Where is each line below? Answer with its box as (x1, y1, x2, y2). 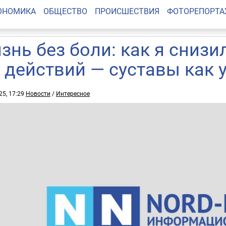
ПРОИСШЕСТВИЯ (94, 6, 159, 17)
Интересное (56, 89, 90, 97)
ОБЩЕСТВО (43, 6, 87, 17)
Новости (26, 89, 50, 97)
